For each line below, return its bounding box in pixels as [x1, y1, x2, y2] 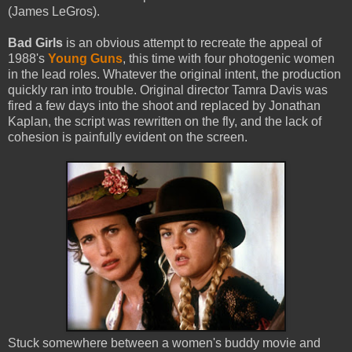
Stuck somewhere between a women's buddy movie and [8, 335, 321, 350]
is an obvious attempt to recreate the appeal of [63, 35, 321, 49]
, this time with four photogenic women [123, 51, 335, 65]
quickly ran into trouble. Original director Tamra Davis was [8, 82, 328, 97]
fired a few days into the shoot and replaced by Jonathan [8, 98, 321, 112]
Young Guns [48, 51, 123, 65]
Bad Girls [8, 35, 63, 49]
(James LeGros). [8, 4, 100, 18]
